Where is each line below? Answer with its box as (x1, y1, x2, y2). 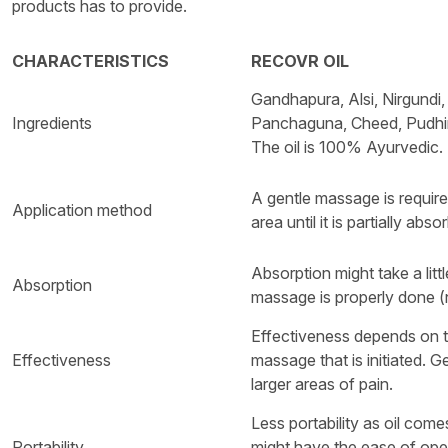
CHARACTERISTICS (12, 50, 169, 71)
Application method (12, 199, 152, 220)
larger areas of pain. (251, 373, 393, 394)
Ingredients (12, 112, 92, 133)
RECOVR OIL (251, 50, 349, 71)
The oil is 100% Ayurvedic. (251, 136, 443, 157)
